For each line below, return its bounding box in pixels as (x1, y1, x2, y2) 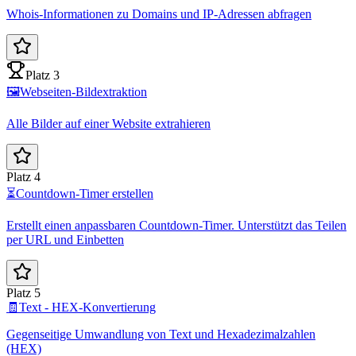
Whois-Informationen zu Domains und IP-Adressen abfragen (6, 6, 311, 21)
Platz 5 (6, 285, 41, 300)
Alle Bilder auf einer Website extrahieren (6, 116, 211, 130)
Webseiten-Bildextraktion (20, 84, 147, 99)
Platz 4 (6, 169, 41, 184)
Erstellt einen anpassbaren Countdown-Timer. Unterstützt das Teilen (6, 218, 346, 232)
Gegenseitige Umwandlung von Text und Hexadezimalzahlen (6, 327, 315, 341)
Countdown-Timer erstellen (16, 186, 153, 200)
